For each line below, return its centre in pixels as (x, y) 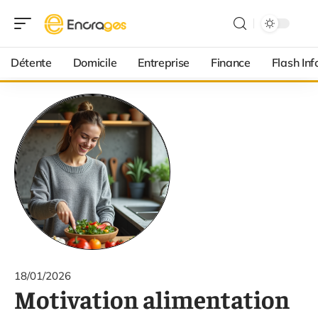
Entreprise (164, 62)
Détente (31, 62)
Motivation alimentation (152, 298)
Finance (231, 62)
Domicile (95, 62)
